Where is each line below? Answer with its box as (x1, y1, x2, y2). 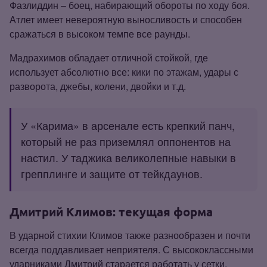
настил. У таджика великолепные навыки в (21, 149, 236, 165)
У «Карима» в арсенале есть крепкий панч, (21, 117, 235, 133)
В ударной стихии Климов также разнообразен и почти (10, 228, 250, 242)
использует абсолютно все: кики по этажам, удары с (10, 64, 238, 79)
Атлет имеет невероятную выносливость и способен (10, 12, 242, 26)
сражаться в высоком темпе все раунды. (10, 26, 190, 41)
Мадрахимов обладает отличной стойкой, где (10, 50, 208, 64)
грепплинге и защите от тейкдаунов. (21, 165, 203, 181)
